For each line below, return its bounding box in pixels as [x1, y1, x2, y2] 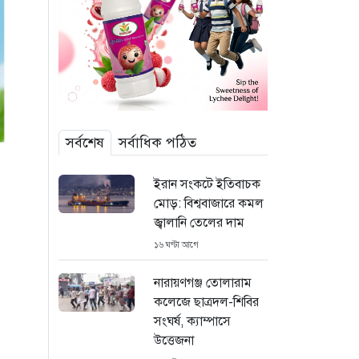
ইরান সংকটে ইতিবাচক [153, 175, 260, 192]
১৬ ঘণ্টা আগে [153, 239, 199, 250]
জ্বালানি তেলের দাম [153, 214, 244, 231]
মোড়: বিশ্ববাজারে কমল [153, 195, 264, 212]
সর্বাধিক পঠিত [119, 133, 196, 151]
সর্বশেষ [66, 133, 104, 151]
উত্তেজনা [153, 332, 194, 349]
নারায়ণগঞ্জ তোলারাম [153, 274, 252, 291]
